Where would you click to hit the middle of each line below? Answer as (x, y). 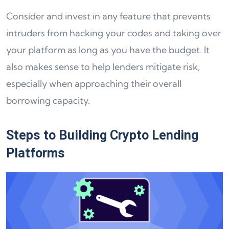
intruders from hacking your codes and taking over (114, 33)
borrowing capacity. (48, 101)
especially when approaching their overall (94, 84)
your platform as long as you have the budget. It (108, 50)
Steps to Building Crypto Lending (102, 135)
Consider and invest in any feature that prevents (108, 16)
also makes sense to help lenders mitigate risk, (103, 67)
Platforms (36, 153)
